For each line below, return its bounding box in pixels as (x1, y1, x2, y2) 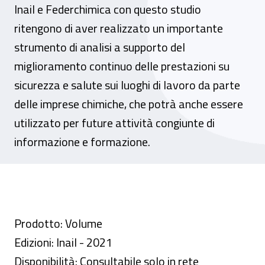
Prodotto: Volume (14, 214, 102, 232)
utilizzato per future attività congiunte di (14, 114, 215, 132)
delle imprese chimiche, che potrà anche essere (14, 95, 243, 113)
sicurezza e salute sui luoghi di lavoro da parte (14, 76, 240, 94)
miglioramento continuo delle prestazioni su (14, 57, 230, 75)
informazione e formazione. (14, 132, 150, 151)
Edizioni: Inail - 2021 (14, 233, 112, 251)
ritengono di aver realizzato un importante (14, 19, 223, 37)
